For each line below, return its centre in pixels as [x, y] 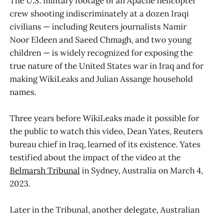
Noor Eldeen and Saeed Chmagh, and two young [101, 39]
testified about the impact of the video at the [95, 157]
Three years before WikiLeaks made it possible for [104, 118]
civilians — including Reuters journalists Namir [98, 26]
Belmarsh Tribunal [45, 170]
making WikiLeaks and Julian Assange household [101, 79]
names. [23, 92]
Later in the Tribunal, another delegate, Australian [105, 209]
